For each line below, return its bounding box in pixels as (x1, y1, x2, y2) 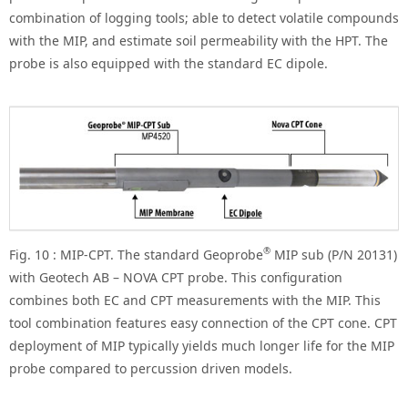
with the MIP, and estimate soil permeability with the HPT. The (9, 32, 388, 50)
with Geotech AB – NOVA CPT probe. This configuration (9, 268, 342, 286)
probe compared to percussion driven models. (9, 359, 292, 377)
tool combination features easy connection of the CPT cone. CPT (9, 313, 397, 331)
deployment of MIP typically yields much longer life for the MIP (9, 336, 394, 354)
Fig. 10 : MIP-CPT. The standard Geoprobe (9, 245, 263, 263)
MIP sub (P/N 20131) (270, 245, 397, 263)
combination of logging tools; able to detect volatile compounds (9, 9, 399, 27)
